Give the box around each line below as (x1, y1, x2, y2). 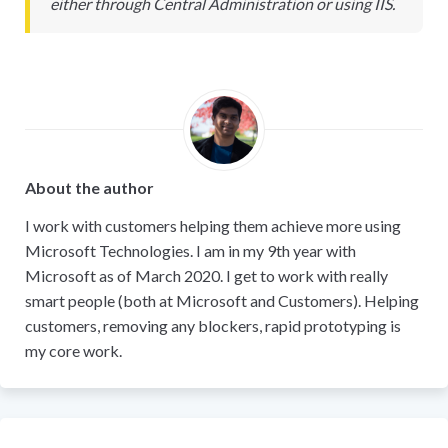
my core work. (25, 341, 122, 361)
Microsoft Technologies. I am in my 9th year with (25, 241, 356, 261)
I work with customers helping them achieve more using (25, 216, 401, 236)
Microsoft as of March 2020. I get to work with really (25, 266, 388, 286)
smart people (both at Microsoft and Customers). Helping (25, 291, 419, 311)
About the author (25, 178, 154, 198)
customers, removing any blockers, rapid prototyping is (25, 316, 401, 336)
